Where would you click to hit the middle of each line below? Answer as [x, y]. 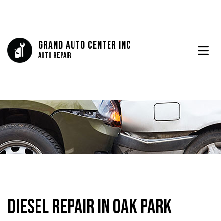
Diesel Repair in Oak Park [90, 207]
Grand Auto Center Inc [85, 46]
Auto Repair [55, 56]
